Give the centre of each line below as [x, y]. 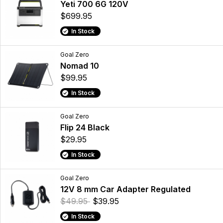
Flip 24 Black [85, 128]
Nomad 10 [80, 66]
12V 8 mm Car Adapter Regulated [125, 189]
